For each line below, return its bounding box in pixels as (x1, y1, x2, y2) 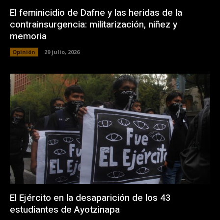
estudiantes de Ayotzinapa (10, 202, 120, 217)
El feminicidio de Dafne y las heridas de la (10, 6, 182, 20)
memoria (10, 29, 47, 44)
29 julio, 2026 (44, 48, 80, 56)
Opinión (12, 48, 35, 56)
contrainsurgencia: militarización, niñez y (10, 18, 177, 32)
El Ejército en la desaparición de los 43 (10, 191, 171, 205)
